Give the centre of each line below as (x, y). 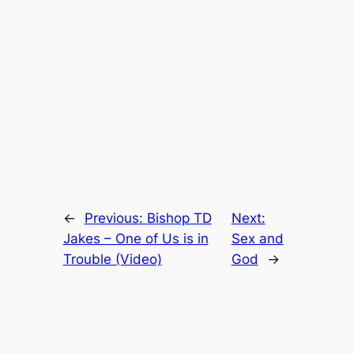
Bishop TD (179, 218)
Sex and (257, 239)
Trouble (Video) (112, 260)
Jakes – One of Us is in (136, 239)
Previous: (115, 218)
